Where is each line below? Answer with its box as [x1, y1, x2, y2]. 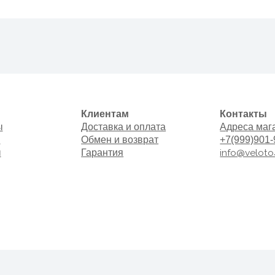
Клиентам [42, 67, 86, 77]
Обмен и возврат [42, 90, 112, 100]
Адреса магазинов [166, 79, 242, 89]
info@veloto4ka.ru [166, 101, 239, 112]
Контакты [166, 67, 209, 77]
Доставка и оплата [42, 79, 119, 89]
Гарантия [42, 102, 81, 112]
